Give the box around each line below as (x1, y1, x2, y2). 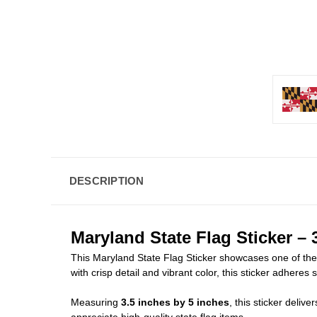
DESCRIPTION (69, 174, 144, 187)
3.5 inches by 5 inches (121, 296, 229, 308)
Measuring (71, 296, 121, 308)
